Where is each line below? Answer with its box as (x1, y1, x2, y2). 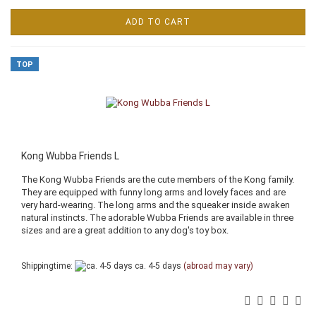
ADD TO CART (126, 16, 190, 27)
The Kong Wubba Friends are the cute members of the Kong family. (21, 174, 294, 185)
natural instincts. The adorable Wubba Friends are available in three (21, 212, 293, 223)
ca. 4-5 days (133, 260, 181, 271)
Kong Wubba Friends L (21, 150, 119, 162)
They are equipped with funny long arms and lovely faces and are (21, 186, 286, 197)
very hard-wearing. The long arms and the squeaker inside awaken (21, 199, 290, 210)
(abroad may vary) (183, 260, 253, 271)
